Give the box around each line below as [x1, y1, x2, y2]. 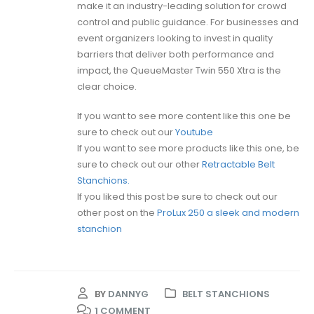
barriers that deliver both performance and [77, 47, 274, 61]
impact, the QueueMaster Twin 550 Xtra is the [77, 63, 281, 77]
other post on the [77, 205, 157, 219]
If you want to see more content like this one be [77, 109, 291, 123]
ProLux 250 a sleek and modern [157, 205, 299, 219]
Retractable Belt [202, 157, 275, 171]
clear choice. [77, 79, 137, 93]
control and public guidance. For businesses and [77, 15, 299, 29]
